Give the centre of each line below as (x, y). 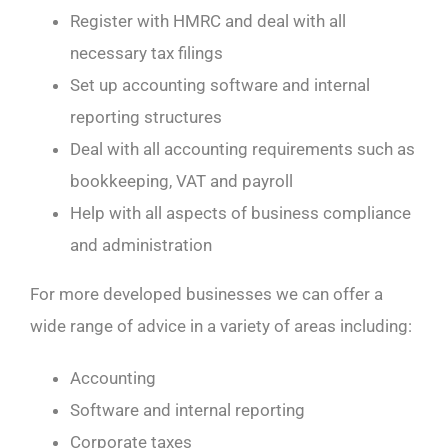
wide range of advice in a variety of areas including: (220, 325)
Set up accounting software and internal (219, 84)
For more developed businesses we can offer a (206, 293)
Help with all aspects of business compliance (240, 212)
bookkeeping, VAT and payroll (181, 180)
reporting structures (145, 116)
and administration (140, 244)
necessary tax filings (146, 52)
